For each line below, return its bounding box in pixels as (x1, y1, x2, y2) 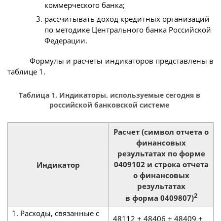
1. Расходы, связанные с (11, 208, 99, 218)
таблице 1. (7, 67, 45, 77)
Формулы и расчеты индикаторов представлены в (30, 56, 214, 66)
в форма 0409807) (125, 192, 194, 203)
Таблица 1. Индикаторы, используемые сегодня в (18, 90, 200, 100)
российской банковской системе (49, 100, 169, 110)
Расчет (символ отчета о (113, 126, 209, 137)
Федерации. (44, 35, 87, 45)
